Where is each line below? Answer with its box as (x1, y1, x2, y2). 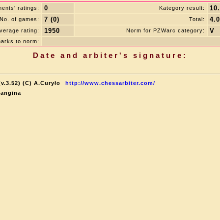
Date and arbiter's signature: (32, 51, 188, 59)
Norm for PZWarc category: (126, 27, 205, 33)
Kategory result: (159, 5, 205, 11)
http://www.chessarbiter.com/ (65, 80, 155, 86)
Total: (189, 16, 205, 22)
